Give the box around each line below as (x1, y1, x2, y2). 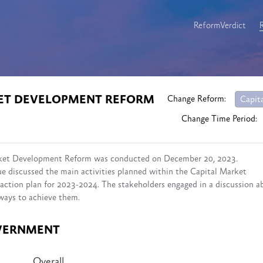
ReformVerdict (194, 21, 245, 31)
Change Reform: (167, 94, 226, 104)
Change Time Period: (181, 114, 257, 124)
